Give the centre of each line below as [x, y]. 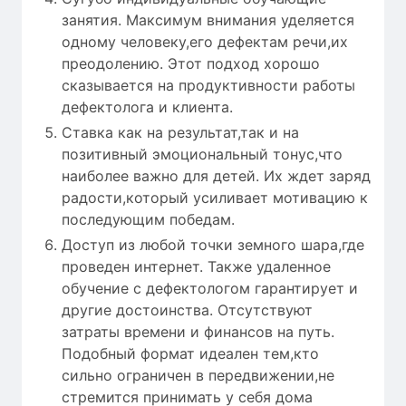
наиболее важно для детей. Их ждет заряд [216, 175]
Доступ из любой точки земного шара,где [213, 244]
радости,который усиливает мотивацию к [215, 197]
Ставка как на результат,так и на [180, 132]
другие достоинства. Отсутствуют [187, 309]
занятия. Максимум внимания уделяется [208, 19]
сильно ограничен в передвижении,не [198, 375]
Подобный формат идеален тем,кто [190, 353]
